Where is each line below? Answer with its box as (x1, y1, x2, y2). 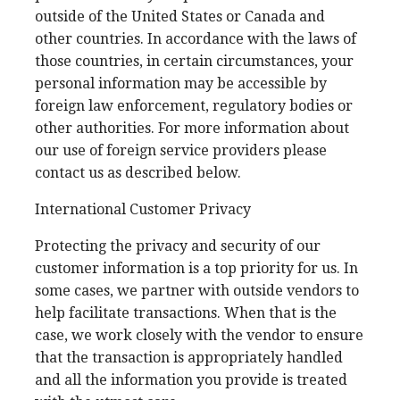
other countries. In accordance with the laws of (35, 30, 356, 47)
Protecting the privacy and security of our (35, 237, 321, 254)
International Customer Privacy (35, 201, 251, 218)
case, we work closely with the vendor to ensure (35, 327, 363, 344)
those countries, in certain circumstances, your (35, 53, 354, 70)
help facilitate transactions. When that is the (35, 304, 337, 321)
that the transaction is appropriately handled (35, 349, 343, 366)
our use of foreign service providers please (35, 142, 327, 159)
